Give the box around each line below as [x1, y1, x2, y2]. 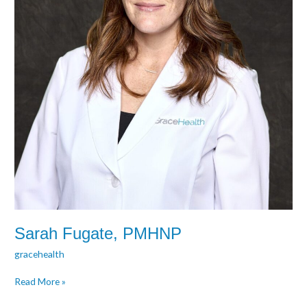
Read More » [14, 275, 66, 288]
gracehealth [14, 247, 65, 260]
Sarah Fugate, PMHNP [14, 225, 182, 243]
